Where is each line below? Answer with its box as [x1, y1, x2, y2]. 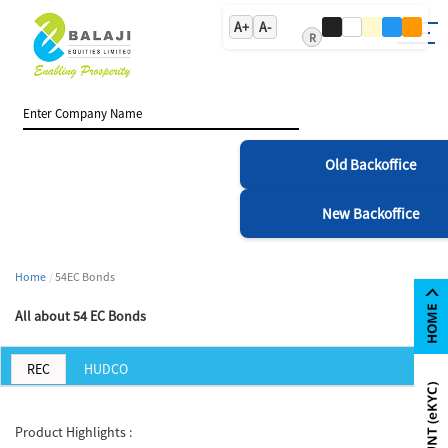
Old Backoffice [324, 154, 416, 174]
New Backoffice [321, 203, 419, 223]
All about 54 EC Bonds [15, 306, 146, 325]
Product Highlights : [15, 422, 132, 441]
